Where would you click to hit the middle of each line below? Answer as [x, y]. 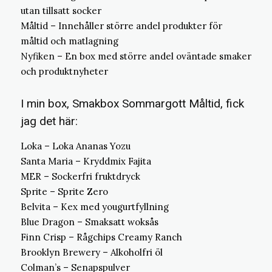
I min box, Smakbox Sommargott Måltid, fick [132, 104]
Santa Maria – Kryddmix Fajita [86, 161]
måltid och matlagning [70, 41]
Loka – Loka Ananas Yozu [76, 146]
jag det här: [49, 121]
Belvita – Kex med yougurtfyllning [95, 207]
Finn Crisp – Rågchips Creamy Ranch [101, 237]
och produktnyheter [64, 71]
